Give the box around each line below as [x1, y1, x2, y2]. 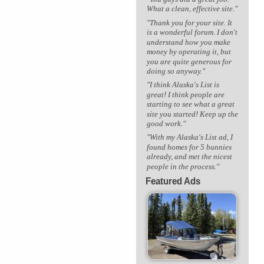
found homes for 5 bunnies [146, 142, 232, 151]
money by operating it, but [146, 47, 231, 57]
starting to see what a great [146, 99, 235, 109]
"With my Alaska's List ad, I [146, 132, 233, 142]
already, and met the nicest [146, 151, 232, 161]
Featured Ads [145, 176, 200, 187]
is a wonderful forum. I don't [146, 28, 237, 37]
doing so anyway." [146, 66, 205, 76]
